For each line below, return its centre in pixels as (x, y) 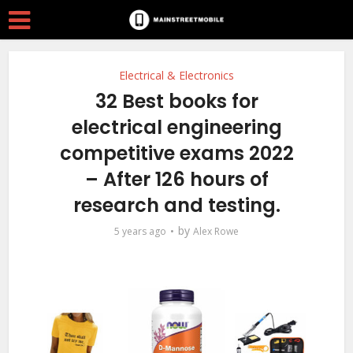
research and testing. (176, 205)
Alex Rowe (216, 231)
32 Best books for (176, 101)
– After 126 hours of (176, 179)
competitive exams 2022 (176, 153)
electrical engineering (176, 127)
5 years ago (140, 231)
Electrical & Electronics (176, 75)
